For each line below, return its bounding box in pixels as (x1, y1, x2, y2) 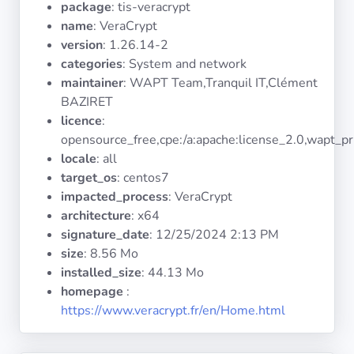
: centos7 (117, 169, 169, 186)
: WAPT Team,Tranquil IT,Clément (123, 74, 318, 92)
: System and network (122, 55, 247, 73)
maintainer (61, 74, 123, 92)
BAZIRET (61, 93, 113, 111)
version (61, 36, 103, 54)
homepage (61, 283, 123, 300)
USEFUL (13, 145, 45, 157)
